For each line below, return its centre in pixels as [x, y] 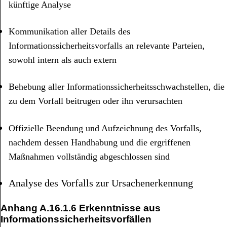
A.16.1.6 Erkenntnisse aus [100, 208]
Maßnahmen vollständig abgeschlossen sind [89, 156]
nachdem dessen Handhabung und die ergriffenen [100, 142]
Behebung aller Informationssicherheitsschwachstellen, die [117, 87]
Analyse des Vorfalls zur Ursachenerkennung [101, 183]
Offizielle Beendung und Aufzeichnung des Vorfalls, [105, 128]
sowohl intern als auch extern [63, 60]
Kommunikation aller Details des [69, 32]
